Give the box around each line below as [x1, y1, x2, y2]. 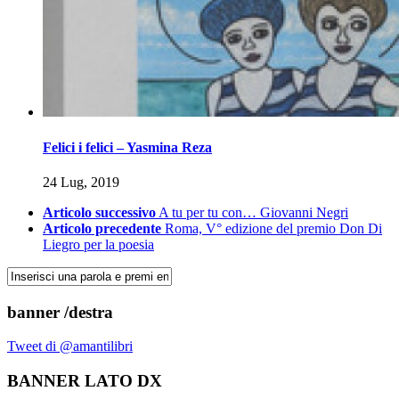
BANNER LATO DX [7, 371, 162, 391]
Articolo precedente [43, 220, 161, 236]
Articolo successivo [43, 204, 156, 220]
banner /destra [7, 302, 113, 322]
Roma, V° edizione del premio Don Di [165, 220, 382, 236]
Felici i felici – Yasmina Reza [43, 139, 212, 155]
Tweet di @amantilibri [7, 338, 133, 354]
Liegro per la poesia [43, 236, 154, 252]
